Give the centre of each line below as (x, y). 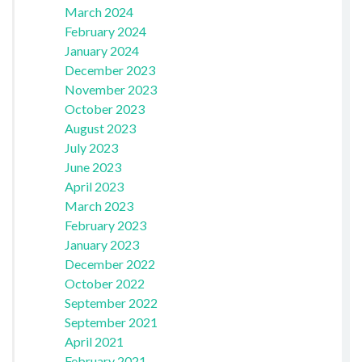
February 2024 (105, 31)
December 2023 (109, 69)
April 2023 (94, 186)
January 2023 (101, 244)
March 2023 (99, 205)
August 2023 (100, 128)
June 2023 (93, 166)
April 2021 (94, 341)
